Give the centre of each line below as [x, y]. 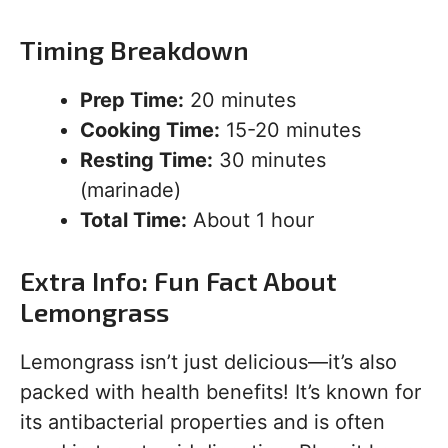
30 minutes [269, 160]
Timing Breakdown [134, 50]
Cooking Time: [150, 130]
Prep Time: [132, 100]
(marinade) [130, 190]
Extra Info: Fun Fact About [178, 281]
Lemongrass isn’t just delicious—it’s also [208, 362]
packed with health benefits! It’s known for [220, 392]
